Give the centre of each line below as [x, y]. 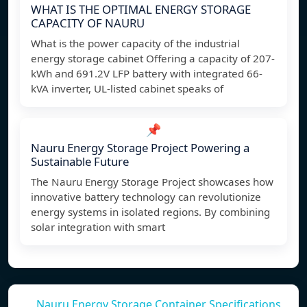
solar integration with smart [98, 227]
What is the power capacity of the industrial [135, 44]
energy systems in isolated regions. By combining [150, 212]
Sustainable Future [80, 162]
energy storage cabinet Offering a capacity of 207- [153, 59]
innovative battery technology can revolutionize [146, 197]
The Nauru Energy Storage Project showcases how [152, 182]
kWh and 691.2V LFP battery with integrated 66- [147, 74]
